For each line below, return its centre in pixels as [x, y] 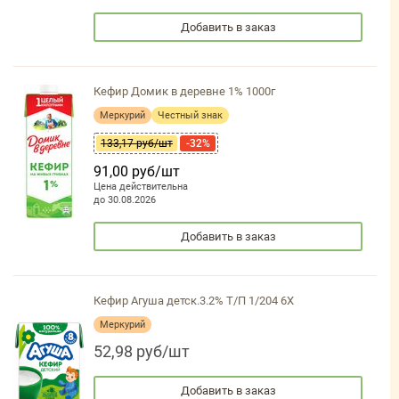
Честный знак [190, 116]
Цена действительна [141, 187]
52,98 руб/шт [142, 352]
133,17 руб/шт [137, 144]
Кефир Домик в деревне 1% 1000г [184, 92]
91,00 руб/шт [137, 172]
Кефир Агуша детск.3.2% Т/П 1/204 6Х [194, 301]
